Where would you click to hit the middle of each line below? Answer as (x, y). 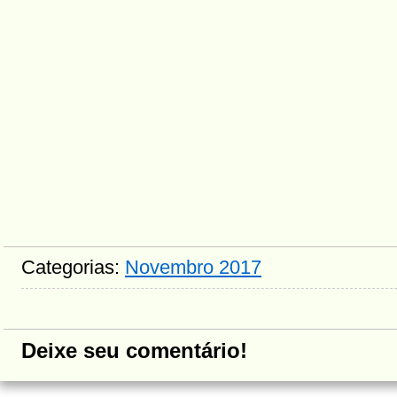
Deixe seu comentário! (134, 350)
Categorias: (73, 267)
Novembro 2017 (193, 267)
